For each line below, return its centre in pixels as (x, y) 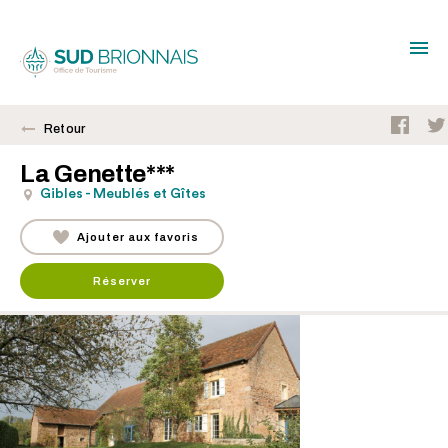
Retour (65, 129)
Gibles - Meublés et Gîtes (123, 194)
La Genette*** (98, 173)
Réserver (122, 281)
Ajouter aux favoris (138, 237)
